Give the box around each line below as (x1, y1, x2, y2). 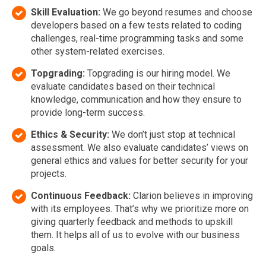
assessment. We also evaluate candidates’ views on (31, 142, 248, 153)
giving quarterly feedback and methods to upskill (31, 216, 233, 227)
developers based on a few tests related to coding (31, 20, 242, 31)
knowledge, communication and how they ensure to (31, 94, 242, 105)
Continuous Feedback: (31, 190, 133, 201)
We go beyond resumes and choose (103, 7, 252, 18)
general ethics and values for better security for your (31, 155, 248, 166)
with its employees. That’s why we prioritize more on (31, 203, 249, 214)
